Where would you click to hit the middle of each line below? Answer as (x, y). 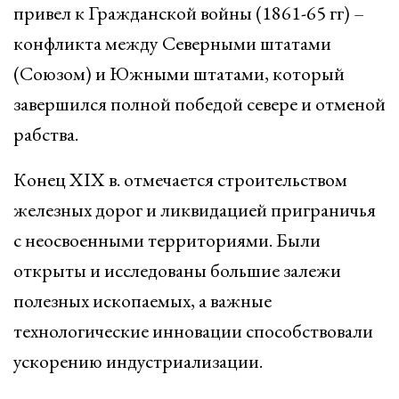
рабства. (46, 134)
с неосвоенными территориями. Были (167, 240)
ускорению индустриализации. (138, 361)
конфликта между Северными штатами (172, 43)
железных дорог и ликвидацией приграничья (195, 210)
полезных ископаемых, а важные (142, 301)
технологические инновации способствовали (193, 331)
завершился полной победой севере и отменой (199, 104)
